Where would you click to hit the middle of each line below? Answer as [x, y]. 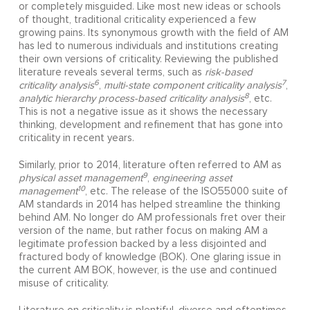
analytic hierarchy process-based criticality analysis [131, 99]
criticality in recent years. [76, 138]
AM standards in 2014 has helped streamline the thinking [149, 205]
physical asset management [80, 179]
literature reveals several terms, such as [111, 73]
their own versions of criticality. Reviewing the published [148, 60]
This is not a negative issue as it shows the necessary [143, 112]
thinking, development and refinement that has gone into [151, 125]
